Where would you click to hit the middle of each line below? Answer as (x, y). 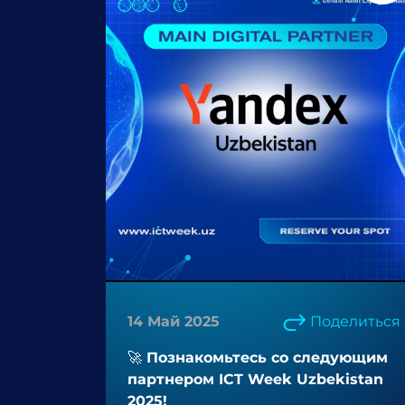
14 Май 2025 (174, 321)
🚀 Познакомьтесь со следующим (258, 358)
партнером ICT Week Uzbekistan (255, 379)
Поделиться (355, 321)
